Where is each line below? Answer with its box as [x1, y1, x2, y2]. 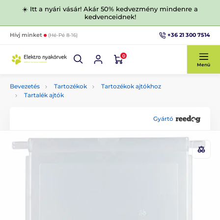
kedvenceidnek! [84, 13, 136, 21]
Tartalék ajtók [24, 91, 64, 99]
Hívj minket [10, 31, 44, 38]
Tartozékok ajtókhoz [101, 82, 161, 90]
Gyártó [153, 114, 173, 122]
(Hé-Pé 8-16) [48, 32, 78, 38]
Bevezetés [10, 82, 40, 90]
